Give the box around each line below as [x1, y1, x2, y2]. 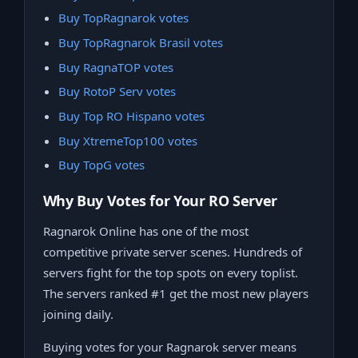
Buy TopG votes [58, 157, 145, 173]
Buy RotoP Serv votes [58, 83, 176, 100]
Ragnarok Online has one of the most [42, 223, 249, 240]
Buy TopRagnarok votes [58, 10, 189, 26]
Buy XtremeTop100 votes [58, 132, 197, 149]
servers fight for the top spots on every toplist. [42, 265, 298, 281]
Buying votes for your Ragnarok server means [42, 338, 296, 355]
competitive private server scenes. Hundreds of [42, 244, 302, 261]
